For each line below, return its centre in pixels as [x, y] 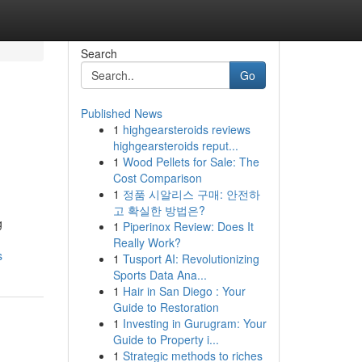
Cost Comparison [157, 178]
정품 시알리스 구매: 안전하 [191, 194]
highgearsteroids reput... [175, 145]
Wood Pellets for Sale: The [191, 162]
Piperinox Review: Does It [188, 226]
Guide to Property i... [166, 339]
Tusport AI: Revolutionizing [191, 259]
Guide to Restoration [166, 307]
